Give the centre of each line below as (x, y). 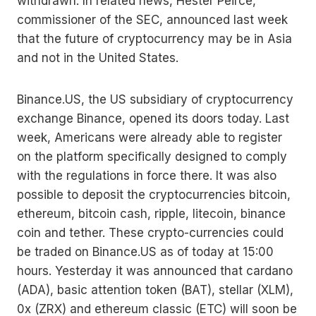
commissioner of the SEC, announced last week (152, 20)
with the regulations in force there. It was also (147, 176)
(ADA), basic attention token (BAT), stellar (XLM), (155, 290)
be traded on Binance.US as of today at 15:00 (145, 252)
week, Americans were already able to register (150, 138)
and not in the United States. (98, 58)
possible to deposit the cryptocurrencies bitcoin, (154, 195)
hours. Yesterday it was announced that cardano (155, 271)
